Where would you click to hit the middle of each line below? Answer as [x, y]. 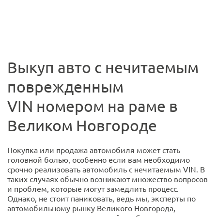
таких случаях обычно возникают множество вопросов [108, 179]
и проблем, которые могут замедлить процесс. [93, 189]
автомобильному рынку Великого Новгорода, [91, 208]
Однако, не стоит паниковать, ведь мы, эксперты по [101, 198]
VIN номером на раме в [93, 106]
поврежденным [65, 87]
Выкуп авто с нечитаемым [103, 67]
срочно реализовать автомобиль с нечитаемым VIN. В [106, 169]
